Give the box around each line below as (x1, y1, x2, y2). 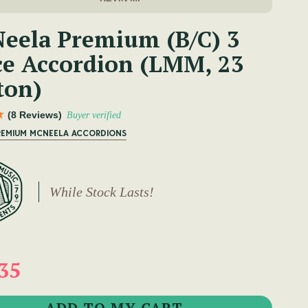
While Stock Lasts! (49, 184, 154, 200)
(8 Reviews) (8, 109, 62, 121)
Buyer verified (67, 110, 121, 121)
